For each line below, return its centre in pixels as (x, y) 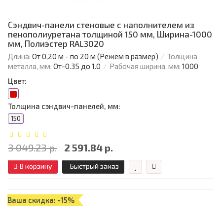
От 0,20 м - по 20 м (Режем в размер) (95, 56)
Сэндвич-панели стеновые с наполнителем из (101, 25)
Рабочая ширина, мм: (145, 66)
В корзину (36, 166)
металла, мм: (30, 66)
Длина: (19, 56)
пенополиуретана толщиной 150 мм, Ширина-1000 (110, 34)
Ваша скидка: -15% (41, 200)
